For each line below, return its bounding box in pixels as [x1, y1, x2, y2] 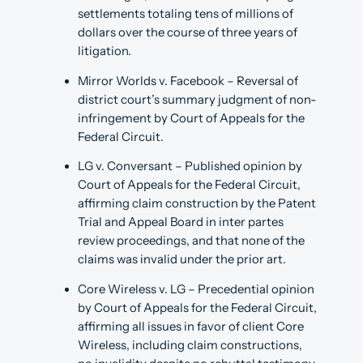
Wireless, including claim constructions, [78, 337, 302, 352]
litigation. [78, 44, 131, 59]
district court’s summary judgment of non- [78, 92, 317, 107]
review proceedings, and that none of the [78, 233, 305, 249]
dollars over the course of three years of [78, 25, 297, 41]
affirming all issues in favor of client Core [78, 318, 304, 334]
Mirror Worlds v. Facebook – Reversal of [78, 73, 298, 88]
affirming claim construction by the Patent [78, 196, 316, 211]
